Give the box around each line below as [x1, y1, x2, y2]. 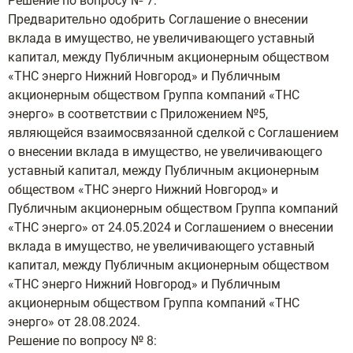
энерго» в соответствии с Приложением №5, [8, 106, 268, 121]
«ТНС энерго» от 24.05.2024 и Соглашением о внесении [8, 220, 333, 235]
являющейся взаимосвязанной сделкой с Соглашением [8, 125, 339, 140]
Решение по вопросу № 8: [8, 333, 157, 348]
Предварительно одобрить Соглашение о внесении [8, 12, 308, 27]
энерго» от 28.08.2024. [8, 314, 140, 329]
